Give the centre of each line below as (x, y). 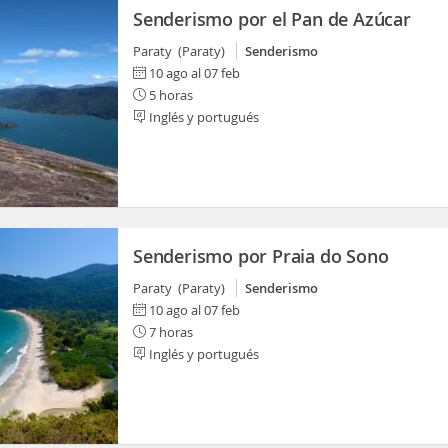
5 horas (169, 95)
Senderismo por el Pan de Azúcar (272, 19)
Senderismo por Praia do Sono (261, 256)
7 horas (169, 332)
